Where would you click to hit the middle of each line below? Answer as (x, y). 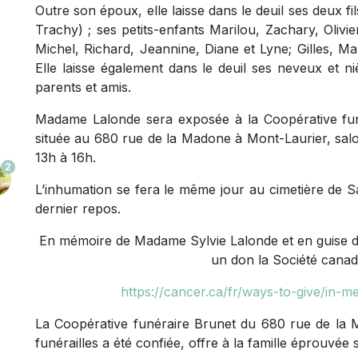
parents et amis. (83, 87)
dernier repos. (78, 209)
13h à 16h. (66, 157)
